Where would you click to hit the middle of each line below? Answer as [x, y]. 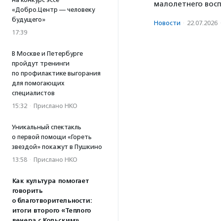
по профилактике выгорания [56, 73]
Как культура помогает [50, 181]
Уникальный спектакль [47, 127]
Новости [167, 23]
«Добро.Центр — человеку [53, 10]
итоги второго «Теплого [51, 211]
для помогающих [38, 83]
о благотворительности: [52, 201]
